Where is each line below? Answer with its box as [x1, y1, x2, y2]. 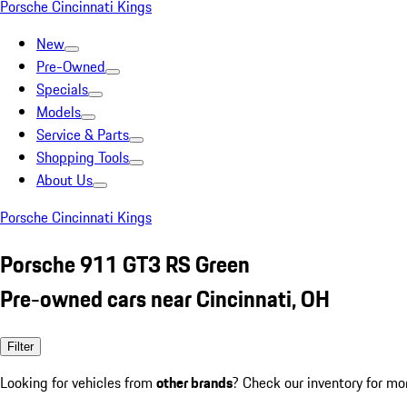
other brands [156, 371, 233, 393]
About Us [36, 169, 93, 191]
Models [36, 101, 81, 123]
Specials [36, 78, 88, 100]
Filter [7, 339, 34, 353]
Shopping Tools [36, 146, 129, 168]
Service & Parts [36, 124, 129, 145]
